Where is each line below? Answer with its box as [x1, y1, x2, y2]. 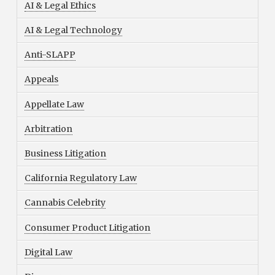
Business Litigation [24, 147, 106, 159]
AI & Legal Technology [24, 25, 122, 36]
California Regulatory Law [24, 172, 137, 184]
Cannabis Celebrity [24, 197, 106, 209]
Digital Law [24, 246, 72, 258]
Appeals [24, 74, 58, 85]
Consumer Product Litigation [24, 222, 150, 233]
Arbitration [24, 123, 72, 134]
